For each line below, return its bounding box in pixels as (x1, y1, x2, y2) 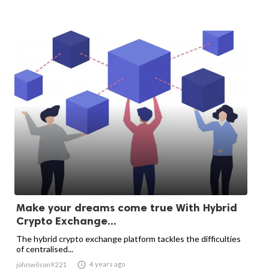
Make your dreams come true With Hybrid (16, 201, 237, 214)
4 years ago (89, 260, 125, 268)
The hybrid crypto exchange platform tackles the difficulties (16, 234, 241, 244)
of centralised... (16, 244, 73, 254)
